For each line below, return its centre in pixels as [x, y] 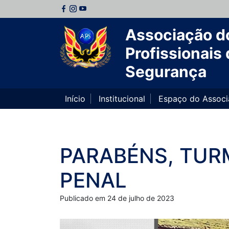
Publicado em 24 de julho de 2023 [117, 198]
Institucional [122, 99]
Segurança [166, 72]
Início [75, 99]
